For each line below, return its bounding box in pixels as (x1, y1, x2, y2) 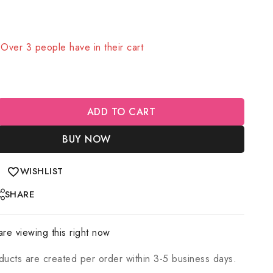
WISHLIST (19, 165, 63, 179)
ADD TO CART (87, 105, 156, 119)
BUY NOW (62, 132, 111, 147)
